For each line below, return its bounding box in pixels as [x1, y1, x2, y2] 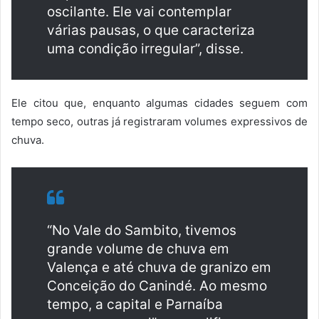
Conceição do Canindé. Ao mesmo [47, 277, 267, 294]
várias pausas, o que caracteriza [47, 21, 255, 38]
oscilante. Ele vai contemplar [47, 3, 231, 20]
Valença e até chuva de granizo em [47, 258, 271, 276]
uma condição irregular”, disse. [47, 40, 244, 57]
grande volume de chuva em [47, 240, 229, 257]
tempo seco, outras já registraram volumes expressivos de [11, 114, 308, 128]
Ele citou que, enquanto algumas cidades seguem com [11, 95, 308, 110]
